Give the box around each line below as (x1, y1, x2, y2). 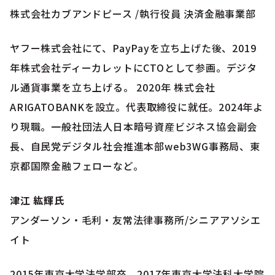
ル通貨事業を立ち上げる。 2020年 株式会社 (10, 79, 215, 95)
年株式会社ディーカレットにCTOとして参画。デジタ (10, 60, 257, 75)
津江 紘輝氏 (10, 192, 64, 207)
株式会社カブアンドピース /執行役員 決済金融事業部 (10, 6, 256, 21)
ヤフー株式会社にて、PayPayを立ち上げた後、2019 (10, 40, 257, 55)
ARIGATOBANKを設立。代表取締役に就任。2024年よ (10, 99, 263, 114)
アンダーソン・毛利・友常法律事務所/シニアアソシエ (10, 212, 261, 227)
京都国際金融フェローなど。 (10, 158, 144, 173)
